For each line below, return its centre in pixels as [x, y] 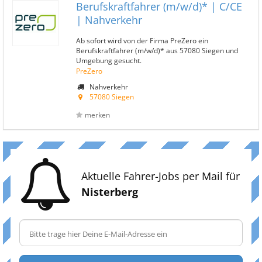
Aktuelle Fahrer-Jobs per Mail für [161, 176]
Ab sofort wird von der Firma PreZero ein [142, 40]
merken [97, 115]
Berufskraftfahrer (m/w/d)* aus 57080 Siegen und [157, 50]
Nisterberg [110, 192]
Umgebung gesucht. [109, 60]
